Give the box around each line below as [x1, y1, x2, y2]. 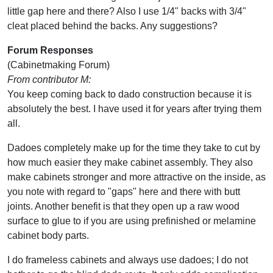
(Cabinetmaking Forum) [7, 59, 110, 70]
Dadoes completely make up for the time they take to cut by [7, 142, 260, 153]
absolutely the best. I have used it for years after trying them [7, 103, 261, 114]
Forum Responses [7, 44, 93, 55]
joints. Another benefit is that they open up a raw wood [7, 200, 239, 211]
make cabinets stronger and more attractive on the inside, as [7, 171, 266, 182]
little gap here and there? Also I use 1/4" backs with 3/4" [7, 5, 246, 16]
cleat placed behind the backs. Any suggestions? [7, 20, 218, 31]
